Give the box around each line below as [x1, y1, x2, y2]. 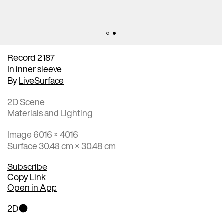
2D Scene [7, 95, 45, 108]
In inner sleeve [7, 62, 62, 75]
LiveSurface [19, 73, 64, 87]
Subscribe [7, 160, 47, 173]
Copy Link [7, 170, 46, 183]
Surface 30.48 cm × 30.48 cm [7, 139, 116, 152]
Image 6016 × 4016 [7, 127, 78, 141]
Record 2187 [7, 51, 55, 64]
